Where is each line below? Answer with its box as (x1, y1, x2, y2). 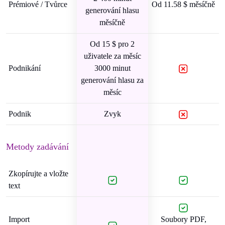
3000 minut (94, 64, 131, 72)
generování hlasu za (81, 76, 144, 84)
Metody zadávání (6, 142, 69, 152)
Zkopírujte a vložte (9, 169, 68, 178)
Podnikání (9, 64, 41, 72)
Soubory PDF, (160, 215, 206, 223)
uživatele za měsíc (83, 52, 141, 60)
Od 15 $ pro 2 (90, 40, 135, 48)
